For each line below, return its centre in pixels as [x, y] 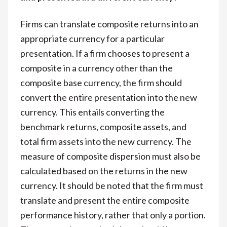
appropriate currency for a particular [92, 38]
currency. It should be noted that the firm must [112, 185]
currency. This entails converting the [92, 112]
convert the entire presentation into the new [109, 97]
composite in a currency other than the [97, 68]
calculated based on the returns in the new [104, 171]
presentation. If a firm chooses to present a [105, 53]
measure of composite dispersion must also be [110, 156]
